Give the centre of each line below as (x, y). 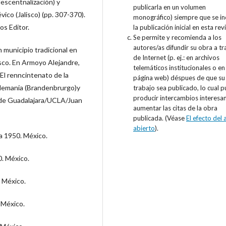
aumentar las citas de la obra (175, 108)
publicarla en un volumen (169, 7)
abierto (144, 128)
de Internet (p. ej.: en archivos (176, 58)
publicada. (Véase (160, 118)
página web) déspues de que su (179, 78)
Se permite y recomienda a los (177, 38)
